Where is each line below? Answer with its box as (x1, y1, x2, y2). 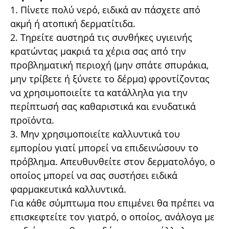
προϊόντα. (10, 114, 54, 126)
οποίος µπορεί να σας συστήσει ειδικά (10, 169, 177, 181)
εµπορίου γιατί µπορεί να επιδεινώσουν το (10, 142, 198, 154)
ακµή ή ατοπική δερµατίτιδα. (10, 17, 135, 30)
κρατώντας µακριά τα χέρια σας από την (10, 45, 186, 57)
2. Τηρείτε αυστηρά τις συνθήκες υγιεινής (10, 31, 192, 43)
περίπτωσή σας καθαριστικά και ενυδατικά (10, 100, 196, 112)
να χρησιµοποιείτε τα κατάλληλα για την (10, 86, 188, 99)
